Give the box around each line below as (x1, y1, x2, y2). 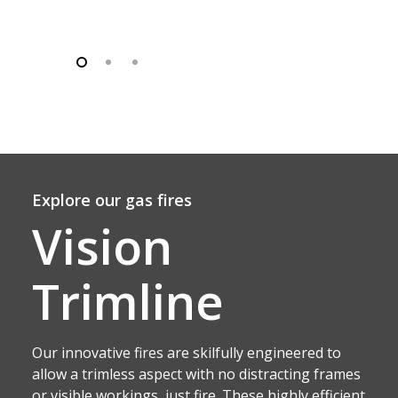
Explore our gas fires (31, 189, 192, 211)
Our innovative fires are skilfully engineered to (31, 343, 341, 363)
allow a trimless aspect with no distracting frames (31, 364, 361, 385)
